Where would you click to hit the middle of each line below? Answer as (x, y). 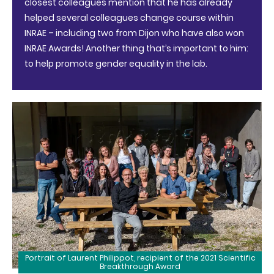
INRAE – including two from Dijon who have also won (134, 33)
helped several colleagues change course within (129, 18)
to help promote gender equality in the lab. (116, 64)
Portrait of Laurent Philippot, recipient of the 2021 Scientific (140, 258)
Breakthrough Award (140, 267)
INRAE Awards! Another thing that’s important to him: (136, 48)
